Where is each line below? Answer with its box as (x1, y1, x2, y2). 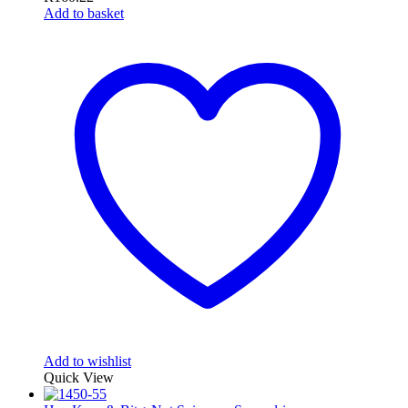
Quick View (44, 370, 114, 386)
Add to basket (44, 5, 124, 22)
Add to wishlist (44, 353, 131, 370)
